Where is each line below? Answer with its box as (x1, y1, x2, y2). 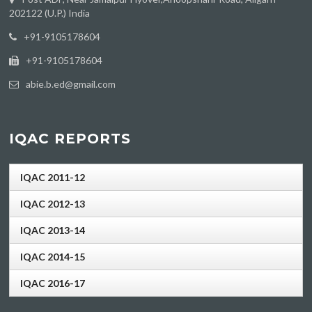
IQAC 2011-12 (20, 171, 86, 184)
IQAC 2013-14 (20, 224, 86, 237)
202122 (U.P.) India (9, 6, 91, 19)
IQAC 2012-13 (20, 198, 86, 210)
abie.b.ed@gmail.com (26, 77, 116, 90)
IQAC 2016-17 (20, 277, 86, 290)
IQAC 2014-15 (20, 251, 86, 263)
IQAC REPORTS (9, 130, 132, 148)
